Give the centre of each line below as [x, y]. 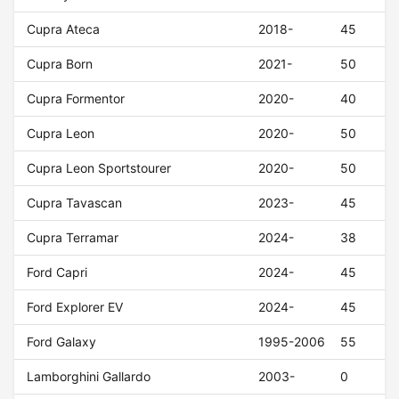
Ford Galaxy [62, 342]
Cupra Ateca [64, 29]
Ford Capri [57, 273]
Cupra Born [60, 64]
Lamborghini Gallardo [89, 377]
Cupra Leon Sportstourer [99, 168]
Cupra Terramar [73, 238]
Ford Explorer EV [75, 307]
